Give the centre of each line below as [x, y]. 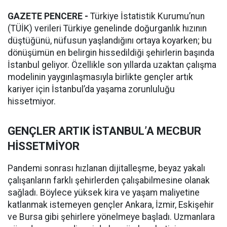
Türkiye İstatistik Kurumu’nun [146, 16]
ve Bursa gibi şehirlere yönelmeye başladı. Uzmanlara [111, 217]
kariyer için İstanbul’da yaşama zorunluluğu [91, 89]
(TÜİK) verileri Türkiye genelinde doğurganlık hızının [107, 29]
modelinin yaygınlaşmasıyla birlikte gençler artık [100, 77]
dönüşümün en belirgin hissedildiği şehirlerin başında [111, 53]
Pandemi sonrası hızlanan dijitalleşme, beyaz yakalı [106, 168]
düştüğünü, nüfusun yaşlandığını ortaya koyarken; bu [110, 41]
